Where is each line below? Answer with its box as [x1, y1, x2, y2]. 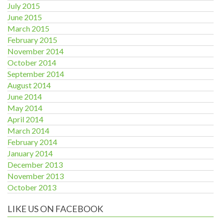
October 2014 [7, 58, 56, 67]
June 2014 [7, 92, 42, 101]
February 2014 [7, 137, 57, 147]
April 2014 [7, 114, 43, 124]
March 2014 [7, 126, 49, 135]
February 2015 [7, 35, 57, 44]
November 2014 [7, 46, 64, 56]
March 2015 [7, 24, 49, 33]
